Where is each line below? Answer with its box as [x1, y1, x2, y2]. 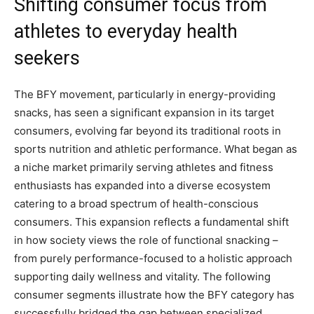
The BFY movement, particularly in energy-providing [14, 88, 275, 102]
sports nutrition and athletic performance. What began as [14, 142, 297, 156]
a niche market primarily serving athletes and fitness [14, 161, 273, 175]
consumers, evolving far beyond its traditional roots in [14, 124, 281, 138]
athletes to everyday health [14, 20, 238, 43]
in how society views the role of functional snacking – [14, 233, 278, 247]
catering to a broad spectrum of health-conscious [14, 197, 259, 211]
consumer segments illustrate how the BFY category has [14, 288, 294, 302]
